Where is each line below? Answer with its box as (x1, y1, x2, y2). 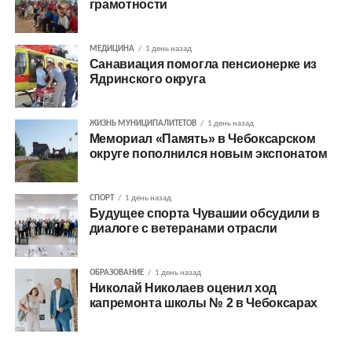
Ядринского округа (89, 71, 206, 86)
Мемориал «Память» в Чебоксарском (89, 131, 316, 145)
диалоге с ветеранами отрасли (89, 221, 277, 235)
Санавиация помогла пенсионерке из (89, 57, 317, 71)
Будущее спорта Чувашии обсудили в (89, 206, 321, 220)
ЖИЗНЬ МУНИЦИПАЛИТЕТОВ (89, 119, 196, 128)
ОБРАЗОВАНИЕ (89, 268, 144, 277)
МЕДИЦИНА (89, 44, 134, 53)
